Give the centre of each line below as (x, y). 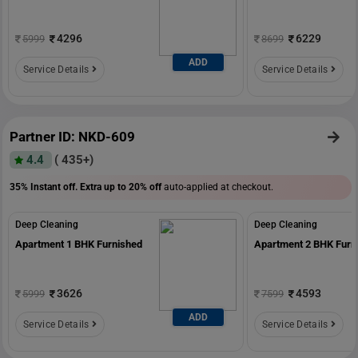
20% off (145, 187)
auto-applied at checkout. (217, 187)
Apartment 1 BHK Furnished (79, 244)
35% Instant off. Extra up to (69, 187)
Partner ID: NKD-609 (72, 136)
